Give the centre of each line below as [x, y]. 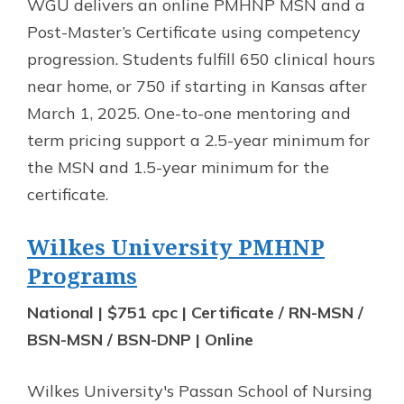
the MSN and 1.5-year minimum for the [178, 167]
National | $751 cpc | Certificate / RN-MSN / [195, 312]
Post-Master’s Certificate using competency [194, 32]
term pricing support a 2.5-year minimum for [198, 140]
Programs [82, 275]
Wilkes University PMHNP [176, 246]
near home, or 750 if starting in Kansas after [197, 86]
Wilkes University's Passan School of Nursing [200, 390]
